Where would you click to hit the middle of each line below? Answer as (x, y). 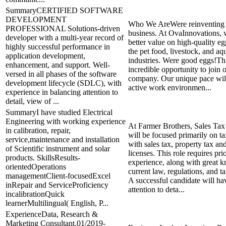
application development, (45, 55)
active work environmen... (170, 87)
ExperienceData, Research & (52, 214)
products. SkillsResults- (43, 157)
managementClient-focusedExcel (58, 176)
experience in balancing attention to (62, 92)
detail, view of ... (32, 101)
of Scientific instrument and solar (58, 148)
